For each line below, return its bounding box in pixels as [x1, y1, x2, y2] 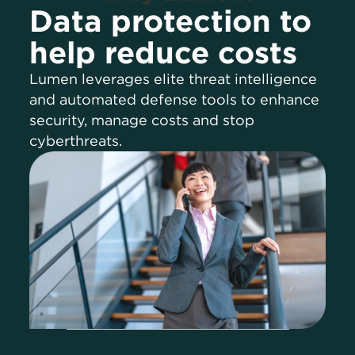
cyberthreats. [29, 132, 123, 151]
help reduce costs [29, 34, 298, 72]
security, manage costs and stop [29, 111, 255, 130]
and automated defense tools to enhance [29, 90, 320, 109]
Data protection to [29, 2, 312, 40]
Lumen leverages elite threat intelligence [29, 70, 318, 89]
